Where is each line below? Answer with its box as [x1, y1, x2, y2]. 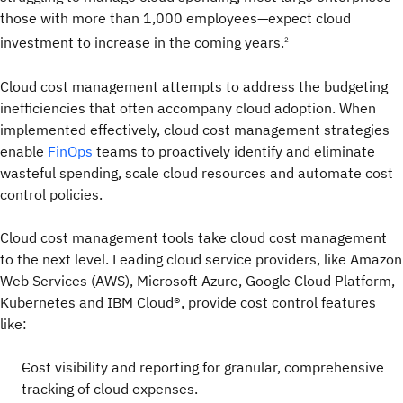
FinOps [48, 141, 93, 160]
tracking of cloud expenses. [22, 379, 198, 398]
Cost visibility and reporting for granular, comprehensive [22, 357, 384, 376]
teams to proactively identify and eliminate [93, 141, 375, 160]
